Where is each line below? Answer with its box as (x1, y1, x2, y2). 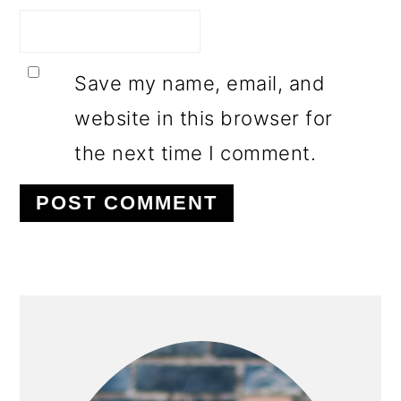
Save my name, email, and (74, 72, 326, 95)
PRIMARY (19, 294, 185, 333)
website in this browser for (74, 107, 333, 130)
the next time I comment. (74, 141, 317, 165)
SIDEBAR (19, 331, 177, 371)
